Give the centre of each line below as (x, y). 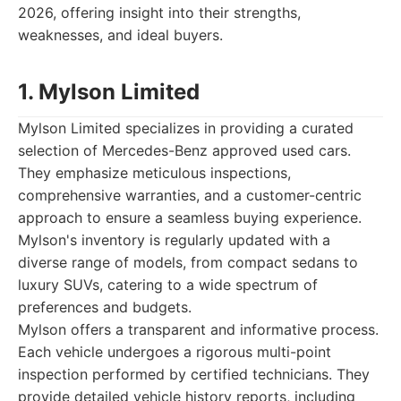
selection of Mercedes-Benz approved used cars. (184, 150)
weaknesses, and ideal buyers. (120, 35)
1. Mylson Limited (109, 92)
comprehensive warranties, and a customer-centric (190, 195)
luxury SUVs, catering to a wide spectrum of (168, 285)
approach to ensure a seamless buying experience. (190, 218)
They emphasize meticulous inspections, (154, 173)
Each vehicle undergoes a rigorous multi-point (175, 352)
